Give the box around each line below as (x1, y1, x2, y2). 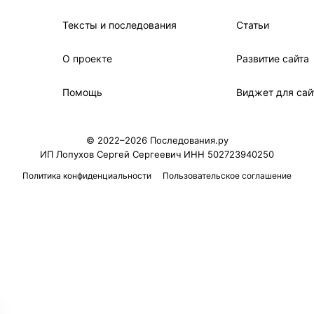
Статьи (236, 19, 270, 31)
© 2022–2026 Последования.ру (86, 135, 228, 146)
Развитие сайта (236, 53, 310, 64)
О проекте (62, 53, 113, 64)
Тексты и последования (62, 19, 177, 31)
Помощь (62, 86, 103, 98)
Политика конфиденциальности (22, 170, 151, 181)
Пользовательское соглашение (163, 170, 292, 181)
